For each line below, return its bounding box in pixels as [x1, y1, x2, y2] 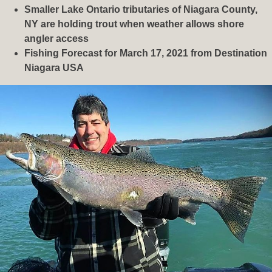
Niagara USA [24, 63, 84, 73]
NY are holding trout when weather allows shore [24, 19, 244, 30]
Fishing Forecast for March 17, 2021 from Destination [24, 48, 267, 59]
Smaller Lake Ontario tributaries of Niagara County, [24, 4, 257, 15]
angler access [24, 33, 89, 44]
